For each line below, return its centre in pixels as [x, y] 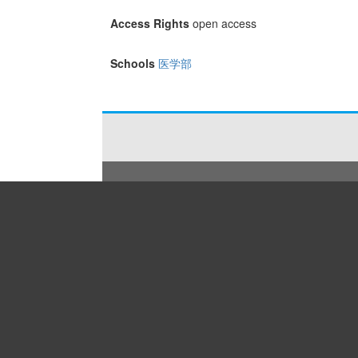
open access [224, 24]
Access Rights [149, 24]
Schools [132, 64]
